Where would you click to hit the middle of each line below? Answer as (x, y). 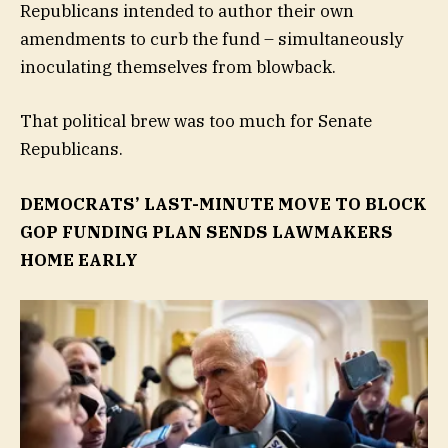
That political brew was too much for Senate (196, 121)
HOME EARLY (79, 259)
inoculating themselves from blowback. (180, 67)
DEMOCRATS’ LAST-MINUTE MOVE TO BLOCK (223, 203)
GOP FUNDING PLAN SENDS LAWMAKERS (206, 231)
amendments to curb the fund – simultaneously (211, 39)
